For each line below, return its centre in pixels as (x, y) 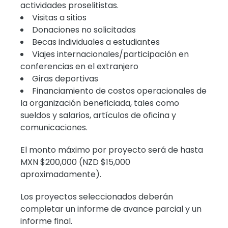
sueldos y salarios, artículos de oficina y (98, 115)
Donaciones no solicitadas (84, 30)
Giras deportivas (65, 78)
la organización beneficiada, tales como (100, 103)
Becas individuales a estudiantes (96, 42)
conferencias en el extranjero (80, 66)
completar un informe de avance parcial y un (111, 209)
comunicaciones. (54, 127)
